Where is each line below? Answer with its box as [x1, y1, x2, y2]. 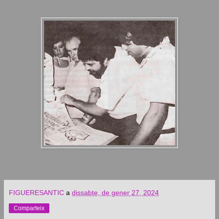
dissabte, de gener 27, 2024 [72, 188, 159, 197]
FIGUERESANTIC [9, 188, 64, 197]
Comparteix [14, 204, 44, 212]
